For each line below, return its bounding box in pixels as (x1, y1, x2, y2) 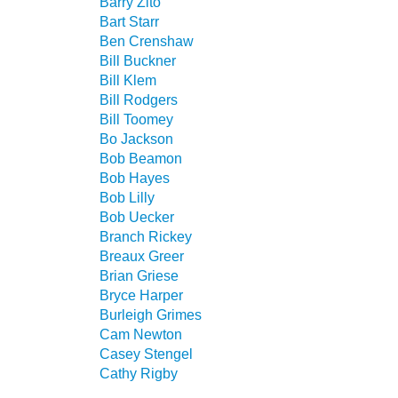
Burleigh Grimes (99, 306, 202, 322)
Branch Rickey (99, 228, 192, 244)
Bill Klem (99, 72, 156, 88)
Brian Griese (99, 267, 179, 283)
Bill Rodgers (99, 92, 178, 107)
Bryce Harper (99, 287, 183, 303)
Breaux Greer (99, 248, 184, 264)
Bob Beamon (99, 150, 182, 166)
